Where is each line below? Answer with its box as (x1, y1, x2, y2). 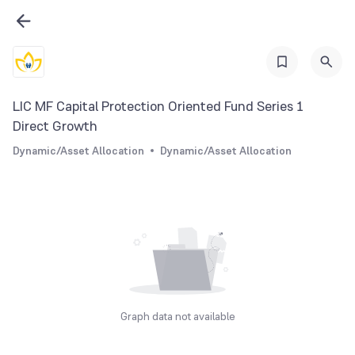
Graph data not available (120, 308, 235, 323)
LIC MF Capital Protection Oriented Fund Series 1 (13, 97, 304, 116)
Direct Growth (13, 116, 97, 136)
